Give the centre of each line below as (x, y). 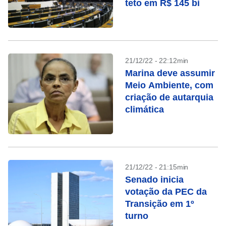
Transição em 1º (160, 204)
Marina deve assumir (170, 73)
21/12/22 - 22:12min (157, 61)
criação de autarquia (169, 97)
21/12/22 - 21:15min (157, 167)
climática (145, 109)
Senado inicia (154, 180)
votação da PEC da (166, 192)
